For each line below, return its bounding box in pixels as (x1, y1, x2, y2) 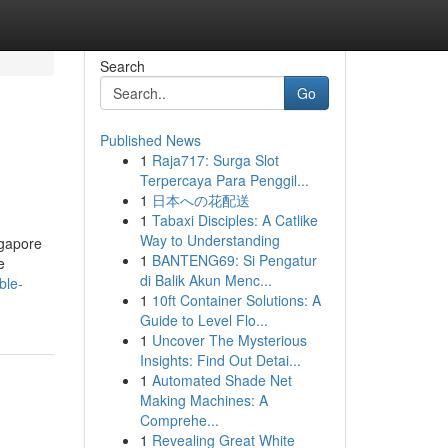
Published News (99, 130, 201, 150)
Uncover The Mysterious (151, 330, 307, 350)
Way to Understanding (139, 230, 280, 250)
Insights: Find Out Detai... (139, 350, 301, 370)
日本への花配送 (151, 190, 250, 210)
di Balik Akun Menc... (139, 270, 272, 290)
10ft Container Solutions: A (151, 290, 321, 310)
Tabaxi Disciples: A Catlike (151, 210, 318, 230)
